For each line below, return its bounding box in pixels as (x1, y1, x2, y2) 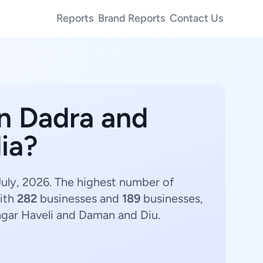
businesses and (37, 191, 122, 205)
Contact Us (170, 11, 223, 25)
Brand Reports (98, 11, 165, 25)
